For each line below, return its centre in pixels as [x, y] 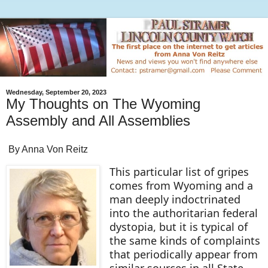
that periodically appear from [183, 254]
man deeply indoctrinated [175, 199]
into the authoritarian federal [183, 213]
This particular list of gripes [179, 171]
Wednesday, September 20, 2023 [56, 92]
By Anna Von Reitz [47, 149]
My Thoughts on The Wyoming [103, 104]
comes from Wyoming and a [181, 185]
